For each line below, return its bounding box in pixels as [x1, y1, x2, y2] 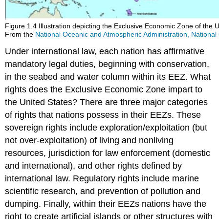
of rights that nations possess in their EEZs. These [5, 109, 201, 120]
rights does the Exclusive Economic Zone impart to [5, 84, 203, 94]
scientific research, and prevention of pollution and [5, 186, 201, 196]
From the [5, 30, 36, 39]
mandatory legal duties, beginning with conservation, [5, 59, 210, 69]
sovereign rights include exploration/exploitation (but [5, 122, 208, 132]
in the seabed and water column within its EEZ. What [5, 71, 211, 82]
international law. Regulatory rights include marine [5, 173, 199, 183]
